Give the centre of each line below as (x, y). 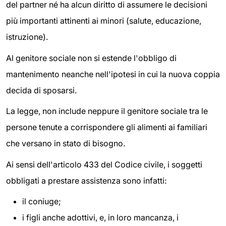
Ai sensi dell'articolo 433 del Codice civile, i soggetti (104, 164)
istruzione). (27, 37)
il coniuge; (42, 202)
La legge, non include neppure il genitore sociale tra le (107, 111)
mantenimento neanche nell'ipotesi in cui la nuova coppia (113, 74)
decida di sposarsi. (41, 90)
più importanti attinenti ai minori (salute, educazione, (104, 20)
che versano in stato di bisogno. (66, 144)
